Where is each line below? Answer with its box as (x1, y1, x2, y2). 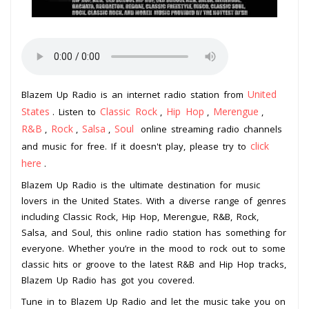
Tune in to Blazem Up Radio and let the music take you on (21, 295, 286, 308)
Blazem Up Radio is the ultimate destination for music (21, 178, 260, 191)
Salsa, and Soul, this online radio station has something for (21, 226, 286, 239)
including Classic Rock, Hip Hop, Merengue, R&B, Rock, (21, 210, 259, 223)
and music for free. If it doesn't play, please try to (21, 139, 250, 152)
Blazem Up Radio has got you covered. (21, 273, 195, 286)
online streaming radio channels (137, 122, 282, 135)
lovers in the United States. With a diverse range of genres (21, 194, 286, 207)
